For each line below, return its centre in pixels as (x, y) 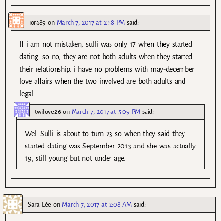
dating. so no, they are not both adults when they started (106, 56)
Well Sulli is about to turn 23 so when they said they (105, 133)
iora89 (38, 22)
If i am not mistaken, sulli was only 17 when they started (106, 44)
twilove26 (48, 111)
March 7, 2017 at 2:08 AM (97, 205)
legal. (27, 93)
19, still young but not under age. (75, 158)
